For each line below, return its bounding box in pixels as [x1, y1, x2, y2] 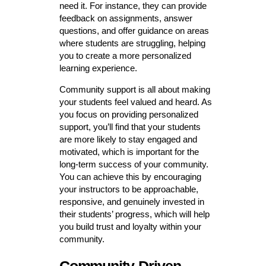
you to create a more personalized [59, 50, 191, 61]
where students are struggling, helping [59, 38, 205, 49]
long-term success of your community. [59, 159, 208, 170]
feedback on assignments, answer [59, 13, 192, 24]
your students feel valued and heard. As [59, 97, 212, 107]
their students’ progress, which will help [59, 209, 210, 220]
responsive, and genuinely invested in [59, 197, 204, 207]
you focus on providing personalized [59, 109, 198, 120]
